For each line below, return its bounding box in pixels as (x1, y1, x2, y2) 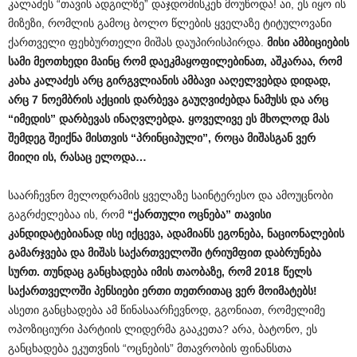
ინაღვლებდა (113, 112, 182, 125)
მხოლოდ (260, 112, 309, 125)
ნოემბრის (41, 93, 92, 106)
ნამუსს (253, 93, 287, 106)
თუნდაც (43, 265, 84, 278)
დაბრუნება (265, 246, 321, 259)
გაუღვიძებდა (182, 93, 250, 106)
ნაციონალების (267, 227, 344, 240)
